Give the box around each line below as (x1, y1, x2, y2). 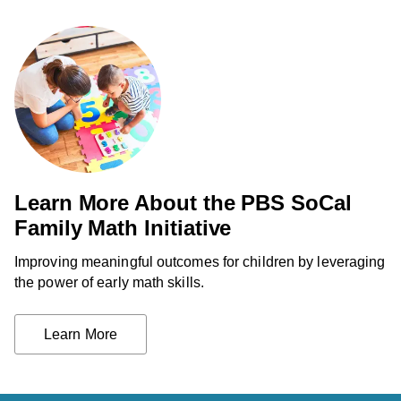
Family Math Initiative (14, 215, 232, 240)
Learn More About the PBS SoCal (14, 190, 352, 215)
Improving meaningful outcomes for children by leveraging (14, 253, 386, 269)
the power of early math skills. (14, 274, 204, 290)
